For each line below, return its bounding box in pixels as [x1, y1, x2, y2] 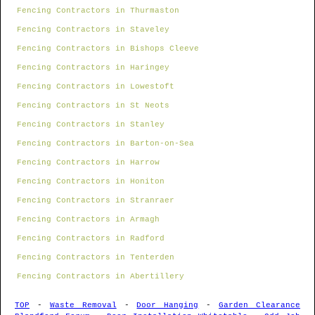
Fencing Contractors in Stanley [17, 120, 165, 129]
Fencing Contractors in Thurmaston [17, 6, 179, 15]
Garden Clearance [219, 301, 301, 310]
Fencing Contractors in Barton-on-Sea [17, 139, 194, 148]
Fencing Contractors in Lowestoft [17, 82, 174, 91]
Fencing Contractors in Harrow [17, 158, 160, 167]
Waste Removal [49, 301, 117, 310]
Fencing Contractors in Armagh [17, 215, 160, 224]
